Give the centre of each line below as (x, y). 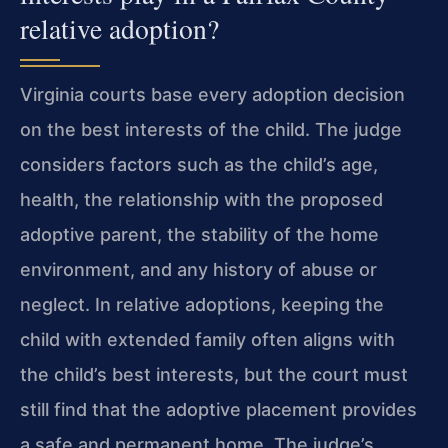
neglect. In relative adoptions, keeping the (202, 304)
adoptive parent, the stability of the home (199, 234)
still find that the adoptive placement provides (218, 409)
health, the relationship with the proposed (201, 199)
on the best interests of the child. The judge (211, 129)
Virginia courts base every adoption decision (212, 94)
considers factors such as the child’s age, (199, 164)
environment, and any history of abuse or (198, 269)
